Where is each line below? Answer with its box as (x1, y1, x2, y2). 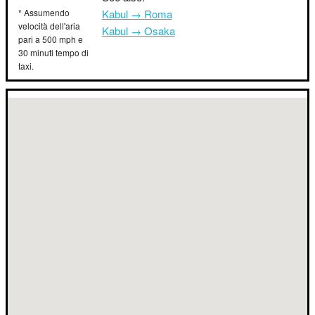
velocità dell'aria (18, 20, 80, 32)
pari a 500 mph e (18, 33, 83, 45)
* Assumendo (18, 6, 70, 18)
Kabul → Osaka (101, 23, 175, 38)
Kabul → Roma (101, 6, 172, 21)
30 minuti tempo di (18, 46, 89, 58)
